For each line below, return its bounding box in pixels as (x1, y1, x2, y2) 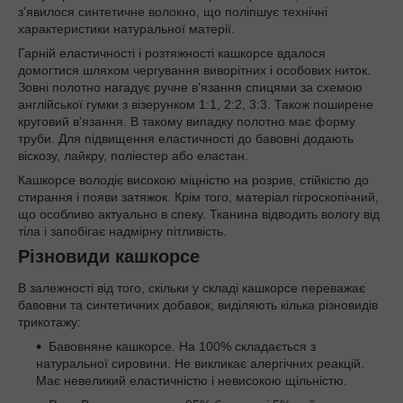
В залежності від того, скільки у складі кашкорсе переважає (18, 281, 365, 296)
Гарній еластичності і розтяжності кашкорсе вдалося (18, 45, 326, 60)
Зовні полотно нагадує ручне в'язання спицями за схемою (18, 79, 363, 94)
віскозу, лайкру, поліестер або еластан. (18, 148, 248, 163)
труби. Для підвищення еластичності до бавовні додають (18, 130, 354, 146)
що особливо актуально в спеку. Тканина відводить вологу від (18, 206, 380, 221)
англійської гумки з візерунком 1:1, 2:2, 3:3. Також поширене (18, 96, 373, 112)
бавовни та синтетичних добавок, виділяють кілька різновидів (18, 298, 378, 313)
